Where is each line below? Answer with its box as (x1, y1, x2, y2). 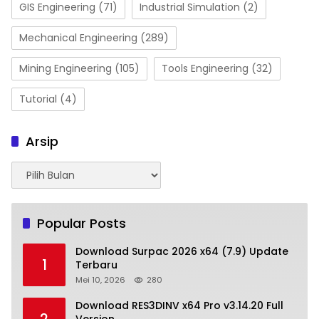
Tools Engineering (162, 61, 249, 76)
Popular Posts (37, 214, 126, 233)
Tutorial (19, 92, 57, 107)
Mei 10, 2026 (75, 274, 125, 286)
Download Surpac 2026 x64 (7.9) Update (75, 244, 288, 259)
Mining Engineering (19, 61, 112, 76)
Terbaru (75, 258, 117, 273)
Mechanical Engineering (19, 31, 137, 46)
